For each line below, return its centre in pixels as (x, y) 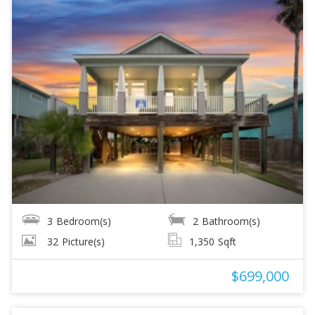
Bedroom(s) (83, 221)
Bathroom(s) (231, 221)
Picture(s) (83, 241)
